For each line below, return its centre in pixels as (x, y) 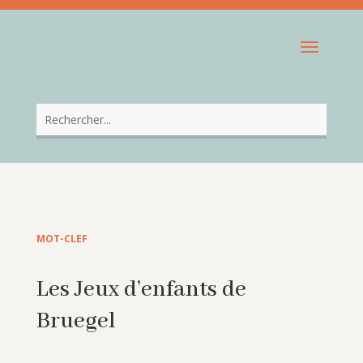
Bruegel (76, 322)
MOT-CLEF (62, 239)
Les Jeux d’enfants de (141, 290)
